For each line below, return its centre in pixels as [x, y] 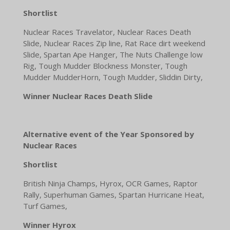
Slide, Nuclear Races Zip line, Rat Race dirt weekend [114, 43]
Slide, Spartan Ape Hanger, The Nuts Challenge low [113, 55]
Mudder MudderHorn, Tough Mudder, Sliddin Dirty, [113, 77]
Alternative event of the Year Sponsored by [108, 134]
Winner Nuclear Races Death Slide [88, 96]
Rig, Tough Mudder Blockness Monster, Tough [105, 66]
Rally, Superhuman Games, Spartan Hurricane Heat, [113, 195]
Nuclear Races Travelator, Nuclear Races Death [107, 32]
